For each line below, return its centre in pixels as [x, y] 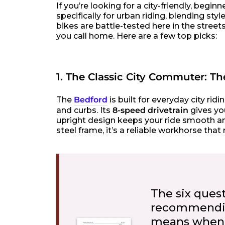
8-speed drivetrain [150, 110]
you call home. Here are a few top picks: [137, 36]
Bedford [91, 100]
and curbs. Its [84, 110]
